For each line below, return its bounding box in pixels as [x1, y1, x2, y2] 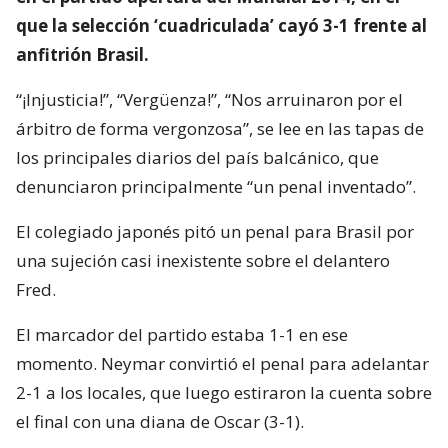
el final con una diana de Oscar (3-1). [16, 409, 304, 433]
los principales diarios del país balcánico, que [16, 145, 379, 169]
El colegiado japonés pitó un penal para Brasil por [16, 219, 414, 243]
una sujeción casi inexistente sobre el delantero [16, 248, 390, 272]
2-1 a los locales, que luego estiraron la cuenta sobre [16, 380, 432, 404]
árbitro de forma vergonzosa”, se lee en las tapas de [16, 116, 424, 140]
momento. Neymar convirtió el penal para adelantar [16, 351, 429, 375]
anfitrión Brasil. [16, 42, 149, 66]
